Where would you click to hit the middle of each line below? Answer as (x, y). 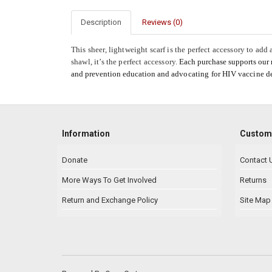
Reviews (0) (162, 22)
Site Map (255, 200)
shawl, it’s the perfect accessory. (125, 62)
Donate (75, 160)
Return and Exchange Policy (110, 200)
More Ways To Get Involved (109, 180)
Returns (253, 180)
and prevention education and (121, 74)
